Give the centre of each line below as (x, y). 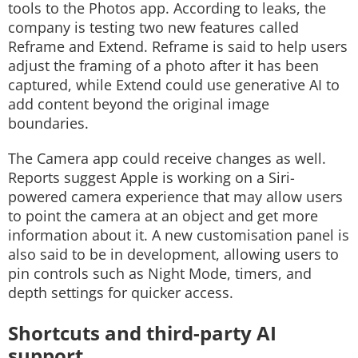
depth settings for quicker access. (121, 292)
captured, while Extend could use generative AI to (174, 85)
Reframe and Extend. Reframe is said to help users (178, 46)
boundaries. (48, 123)
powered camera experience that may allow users (175, 197)
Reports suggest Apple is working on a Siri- (151, 177)
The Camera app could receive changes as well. (167, 158)
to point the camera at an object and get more (163, 216)
